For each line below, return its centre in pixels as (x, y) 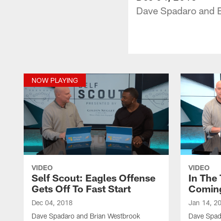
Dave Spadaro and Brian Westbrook (86, 216)
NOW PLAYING (55, 80)
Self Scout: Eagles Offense (93, 177)
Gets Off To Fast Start (81, 188)
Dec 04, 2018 (52, 202)
